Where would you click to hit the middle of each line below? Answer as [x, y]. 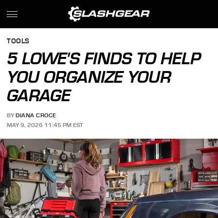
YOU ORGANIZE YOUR [89, 77]
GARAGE [39, 95]
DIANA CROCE [36, 116]
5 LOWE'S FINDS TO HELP [104, 58]
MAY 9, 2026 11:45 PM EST [45, 125]
